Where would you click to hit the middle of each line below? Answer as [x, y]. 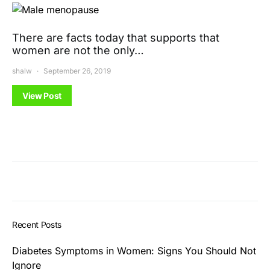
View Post [42, 95]
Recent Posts [37, 224]
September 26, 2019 [77, 71]
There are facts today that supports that [116, 37]
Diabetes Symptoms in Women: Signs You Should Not [134, 250]
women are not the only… [78, 50]
